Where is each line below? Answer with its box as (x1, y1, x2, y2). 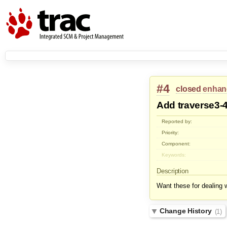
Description (157, 167, 191, 175)
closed (176, 84, 201, 93)
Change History (160, 207, 214, 215)
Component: (162, 141, 191, 147)
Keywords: (162, 152, 186, 158)
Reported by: (162, 119, 193, 125)
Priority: (162, 130, 179, 136)
